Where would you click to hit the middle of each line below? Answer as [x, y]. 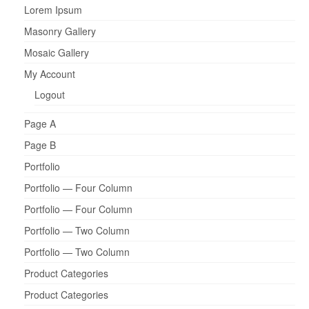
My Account [50, 74]
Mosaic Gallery [57, 53]
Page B [40, 145]
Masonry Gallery [60, 31]
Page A [40, 124]
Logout [50, 95]
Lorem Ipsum [53, 10]
